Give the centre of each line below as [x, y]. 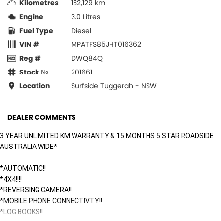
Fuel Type [36, 30]
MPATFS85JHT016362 [106, 44]
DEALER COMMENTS [42, 117]
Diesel [81, 30]
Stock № [34, 72]
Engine [31, 17]
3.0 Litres [86, 17]
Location [35, 86]
